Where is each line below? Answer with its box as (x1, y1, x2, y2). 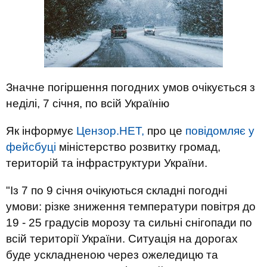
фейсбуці (6, 141, 56, 153)
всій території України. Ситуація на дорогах (6, 232, 238, 245)
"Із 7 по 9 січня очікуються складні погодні (6, 184, 227, 197)
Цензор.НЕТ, (76, 125, 144, 137)
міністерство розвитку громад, (56, 141, 221, 153)
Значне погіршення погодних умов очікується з (6, 81, 255, 94)
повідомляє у (185, 125, 254, 137)
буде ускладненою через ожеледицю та (6, 249, 218, 261)
